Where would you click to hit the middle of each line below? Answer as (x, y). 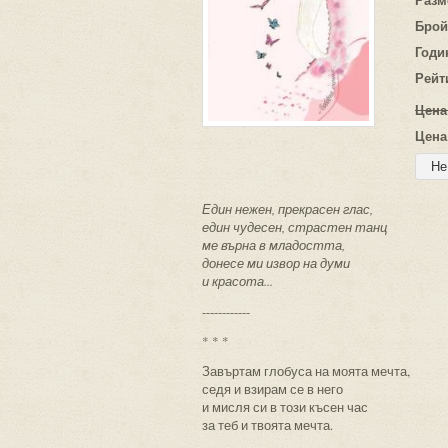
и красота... (237, 281)
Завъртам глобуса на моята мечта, (306, 371)
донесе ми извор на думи (276, 263)
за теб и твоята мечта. (267, 425)
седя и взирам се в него (272, 389)
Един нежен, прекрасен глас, (287, 209)
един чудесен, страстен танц (294, 227)
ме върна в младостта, (273, 245)
